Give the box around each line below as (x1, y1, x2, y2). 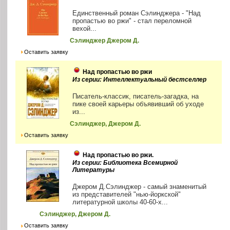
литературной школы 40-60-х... (72, 198, 168, 206)
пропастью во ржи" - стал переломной (72, 17, 192, 25)
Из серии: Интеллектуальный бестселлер (72, 76, 207, 84)
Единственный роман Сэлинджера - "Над (72, 9, 201, 17)
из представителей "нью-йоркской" (72, 190, 181, 199)
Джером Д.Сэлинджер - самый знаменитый (72, 183, 207, 191)
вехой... (72, 25, 97, 33)
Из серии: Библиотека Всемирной (72, 159, 178, 167)
